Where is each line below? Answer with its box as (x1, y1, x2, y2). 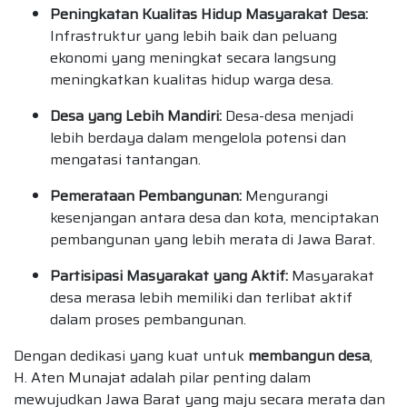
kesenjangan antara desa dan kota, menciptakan (50, 206, 379, 230)
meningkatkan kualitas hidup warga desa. (50, 68, 333, 92)
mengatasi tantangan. (50, 148, 201, 172)
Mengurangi (242, 184, 328, 208)
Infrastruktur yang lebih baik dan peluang (50, 25, 337, 48)
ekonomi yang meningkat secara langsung (50, 46, 336, 70)
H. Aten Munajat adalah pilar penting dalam (14, 366, 311, 390)
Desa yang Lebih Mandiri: (50, 104, 222, 128)
